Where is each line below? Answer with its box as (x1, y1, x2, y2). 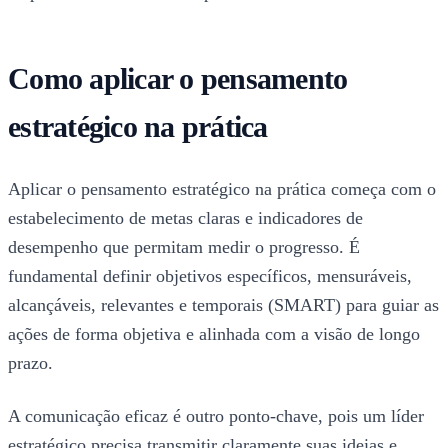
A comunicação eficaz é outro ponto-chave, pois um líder (8, 406, 424, 427)
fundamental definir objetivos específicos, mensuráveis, (8, 266, 412, 287)
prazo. (8, 353, 53, 374)
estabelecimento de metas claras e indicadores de (8, 208, 363, 229)
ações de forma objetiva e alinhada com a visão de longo (8, 324, 420, 345)
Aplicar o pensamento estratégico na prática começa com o (8, 179, 436, 200)
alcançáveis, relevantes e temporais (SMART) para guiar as (8, 295, 439, 316)
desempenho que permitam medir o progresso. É (8, 237, 360, 258)
